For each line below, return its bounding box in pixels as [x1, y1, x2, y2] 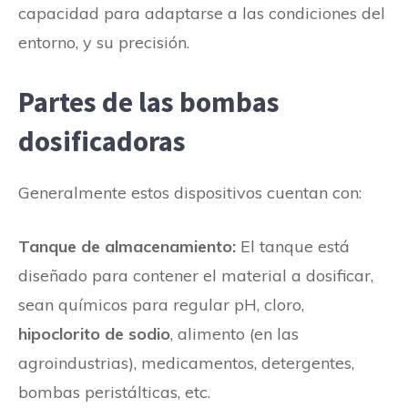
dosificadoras [18, 122, 186, 158]
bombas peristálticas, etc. [18, 381, 210, 403]
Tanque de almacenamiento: [18, 235, 236, 257]
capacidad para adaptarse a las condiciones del [18, 2, 385, 24]
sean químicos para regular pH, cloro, [18, 293, 304, 315]
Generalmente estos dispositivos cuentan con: [18, 181, 362, 203]
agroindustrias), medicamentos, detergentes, [18, 352, 354, 373]
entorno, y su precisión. [18, 31, 189, 53]
